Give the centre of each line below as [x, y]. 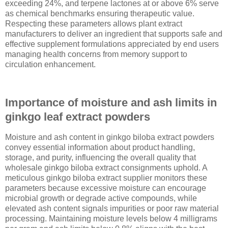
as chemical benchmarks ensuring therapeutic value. [100, 13]
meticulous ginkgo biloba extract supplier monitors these [106, 178]
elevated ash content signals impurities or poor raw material [112, 209]
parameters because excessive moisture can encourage [106, 188]
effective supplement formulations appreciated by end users [112, 44]
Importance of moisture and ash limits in [111, 103]
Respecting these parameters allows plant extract [94, 23]
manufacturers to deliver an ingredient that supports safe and [114, 34]
